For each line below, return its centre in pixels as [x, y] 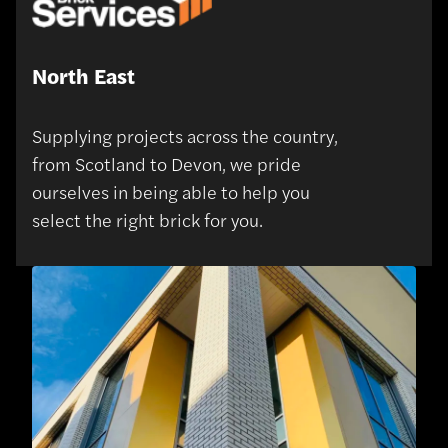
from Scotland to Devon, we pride [166, 163]
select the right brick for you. [147, 219]
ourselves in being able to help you [171, 191]
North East [83, 74]
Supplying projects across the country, [185, 135]
